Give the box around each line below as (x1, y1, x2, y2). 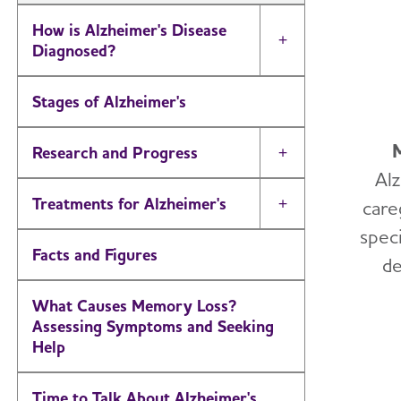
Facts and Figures (32, 245, 158, 264)
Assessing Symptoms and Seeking (32, 317, 274, 336)
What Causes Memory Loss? (32, 296, 236, 315)
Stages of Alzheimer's (32, 92, 186, 111)
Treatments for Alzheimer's (32, 194, 226, 213)
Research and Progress (32, 143, 198, 162)
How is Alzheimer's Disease (32, 21, 226, 39)
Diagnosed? (32, 41, 115, 60)
